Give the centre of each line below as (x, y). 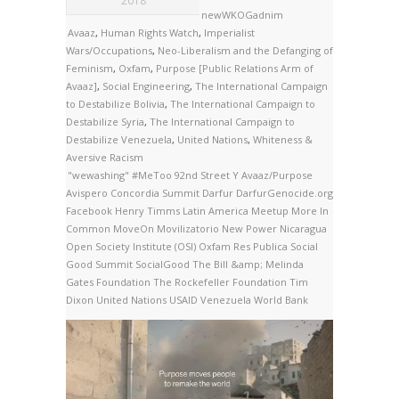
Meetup (271, 211)
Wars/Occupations (109, 51)
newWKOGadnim (242, 15)
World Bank (281, 300)
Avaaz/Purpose (277, 175)
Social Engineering (146, 86)
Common (90, 229)
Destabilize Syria (105, 122)
